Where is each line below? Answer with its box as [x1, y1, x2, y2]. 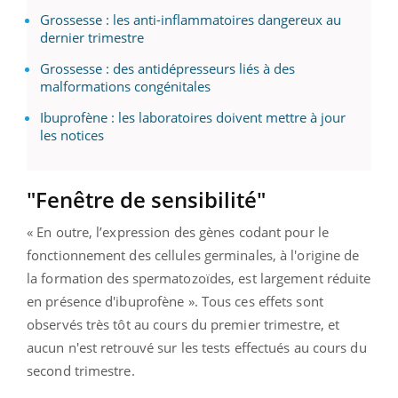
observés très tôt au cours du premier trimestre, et [27, 314, 340, 333]
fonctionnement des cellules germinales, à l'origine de [27, 245, 360, 264]
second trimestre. [27, 361, 135, 379]
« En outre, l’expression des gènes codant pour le [27, 222, 329, 241]
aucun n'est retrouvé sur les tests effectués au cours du [27, 338, 367, 356]
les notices [40, 125, 104, 144]
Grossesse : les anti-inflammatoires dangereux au [40, 10, 341, 28]
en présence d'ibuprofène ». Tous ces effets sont [27, 291, 323, 310]
